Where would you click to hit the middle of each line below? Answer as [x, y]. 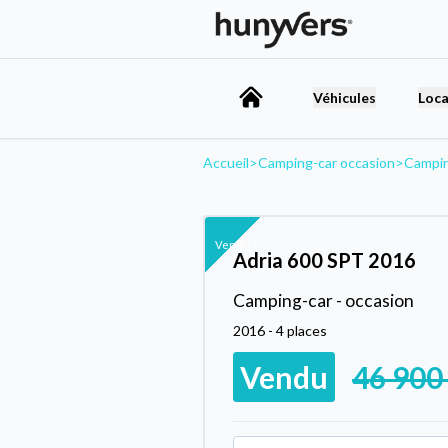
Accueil [226, 162]
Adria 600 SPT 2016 [324, 259]
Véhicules [344, 97]
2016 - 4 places [280, 330]
